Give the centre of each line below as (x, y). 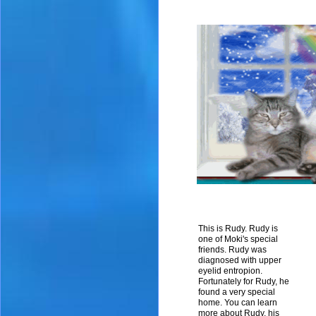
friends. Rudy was (232, 250)
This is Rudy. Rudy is (238, 229)
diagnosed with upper (240, 260)
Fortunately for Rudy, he (244, 281)
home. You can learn (238, 303)
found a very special (237, 292)
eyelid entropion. (230, 271)
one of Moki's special (238, 239)
